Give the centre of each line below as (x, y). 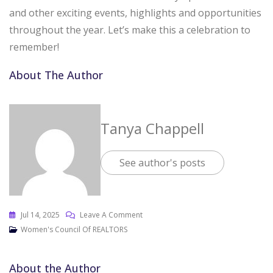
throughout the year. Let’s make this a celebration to (130, 30)
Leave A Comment (111, 214)
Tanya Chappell (152, 129)
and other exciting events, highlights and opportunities (135, 12)
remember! (34, 47)
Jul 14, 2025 (40, 214)
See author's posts (162, 163)
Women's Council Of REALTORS (74, 229)
